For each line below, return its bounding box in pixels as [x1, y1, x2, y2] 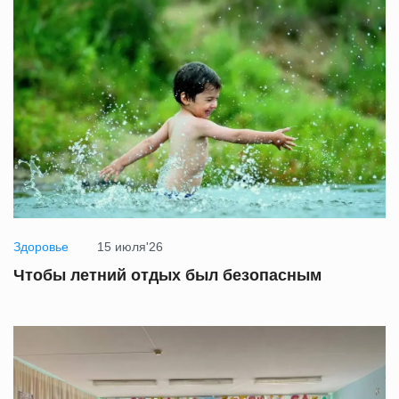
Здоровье [13, 239, 69, 254]
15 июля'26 [97, 239, 163, 254]
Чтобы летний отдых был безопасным [13, 265, 322, 284]
